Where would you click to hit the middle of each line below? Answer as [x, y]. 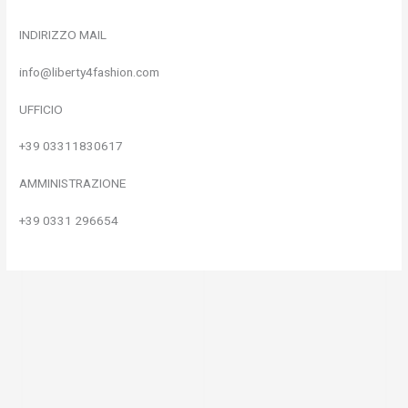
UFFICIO [41, 109]
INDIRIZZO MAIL [63, 35]
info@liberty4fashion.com [90, 71]
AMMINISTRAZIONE [73, 183]
